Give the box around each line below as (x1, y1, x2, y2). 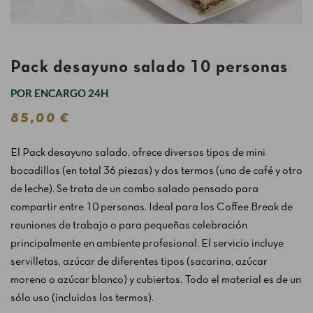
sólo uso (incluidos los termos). (10, 293, 154, 303)
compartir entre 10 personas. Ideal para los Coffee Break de (10, 203, 293, 212)
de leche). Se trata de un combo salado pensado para (10, 184, 259, 194)
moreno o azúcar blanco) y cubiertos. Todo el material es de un (10, 275, 301, 285)
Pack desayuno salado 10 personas (10, 60, 289, 75)
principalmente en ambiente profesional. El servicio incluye (10, 239, 284, 249)
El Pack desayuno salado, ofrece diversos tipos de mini (10, 148, 265, 158)
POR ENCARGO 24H (10, 87, 108, 99)
